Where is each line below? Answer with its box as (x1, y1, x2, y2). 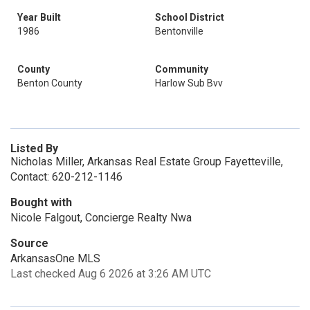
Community (155, 64, 208, 75)
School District (155, 12, 224, 23)
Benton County (17, 77, 82, 89)
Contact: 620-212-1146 (10, 170, 122, 183)
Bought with (10, 196, 72, 209)
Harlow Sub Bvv (155, 77, 223, 89)
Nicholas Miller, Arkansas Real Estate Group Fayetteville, (10, 155, 283, 168)
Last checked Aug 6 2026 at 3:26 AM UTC (10, 267, 211, 280)
